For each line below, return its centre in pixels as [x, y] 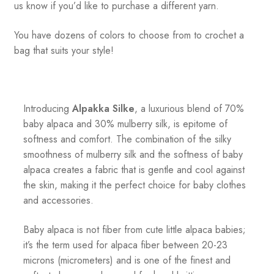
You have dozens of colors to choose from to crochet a [129, 35]
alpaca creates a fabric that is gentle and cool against [134, 170]
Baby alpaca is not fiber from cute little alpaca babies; [134, 229]
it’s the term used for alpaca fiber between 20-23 [125, 245]
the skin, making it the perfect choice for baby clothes [134, 185]
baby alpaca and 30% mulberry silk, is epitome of [125, 124]
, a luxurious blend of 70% [189, 109]
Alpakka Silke [103, 109]
